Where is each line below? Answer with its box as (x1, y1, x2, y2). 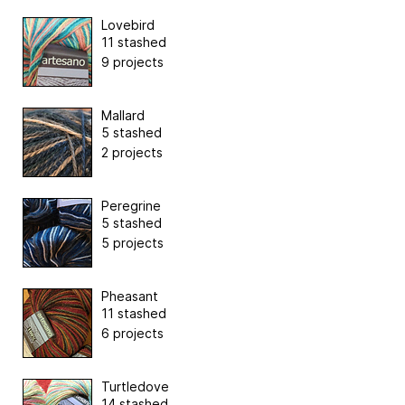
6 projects (101, 325, 164, 341)
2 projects (101, 144, 163, 160)
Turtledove (101, 378, 169, 394)
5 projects (101, 234, 164, 250)
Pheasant (101, 287, 158, 304)
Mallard (101, 107, 145, 123)
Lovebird (101, 16, 155, 33)
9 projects (101, 53, 164, 70)
